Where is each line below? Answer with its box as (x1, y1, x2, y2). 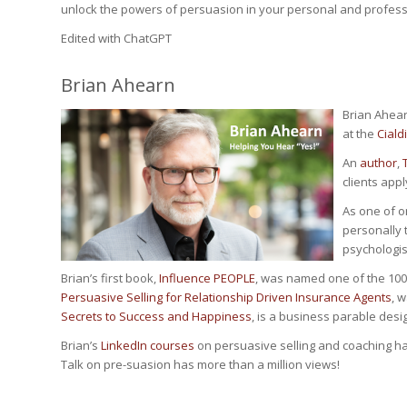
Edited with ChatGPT (61, 29, 172, 46)
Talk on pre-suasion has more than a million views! (61, 355, 340, 372)
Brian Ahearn (61, 72, 175, 97)
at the (342, 124, 377, 142)
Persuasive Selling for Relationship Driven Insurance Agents (61, 288, 392, 305)
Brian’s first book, (61, 269, 159, 286)
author (360, 154, 397, 171)
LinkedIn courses (101, 336, 194, 353)
